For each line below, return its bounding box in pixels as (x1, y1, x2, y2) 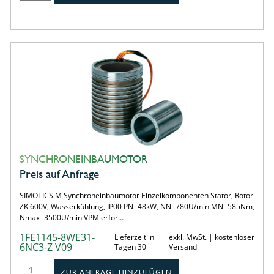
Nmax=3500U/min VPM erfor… (19, 212, 124, 223)
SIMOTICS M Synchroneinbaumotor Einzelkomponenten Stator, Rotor (19, 190, 253, 201)
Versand (168, 241, 197, 252)
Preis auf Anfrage (19, 166, 99, 180)
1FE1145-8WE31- (19, 230, 95, 244)
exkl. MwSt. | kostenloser (168, 231, 254, 242)
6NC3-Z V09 (19, 240, 72, 254)
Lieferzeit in (114, 231, 154, 242)
